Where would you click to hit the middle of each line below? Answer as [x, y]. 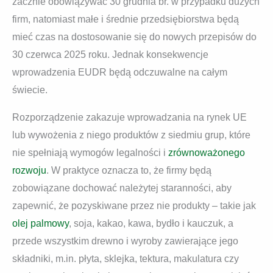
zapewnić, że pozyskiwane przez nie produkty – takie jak [134, 206]
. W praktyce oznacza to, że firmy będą [129, 171]
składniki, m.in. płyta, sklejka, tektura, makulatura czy [126, 259]
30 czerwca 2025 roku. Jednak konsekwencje [110, 55]
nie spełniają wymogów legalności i [90, 153]
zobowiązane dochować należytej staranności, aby [122, 188]
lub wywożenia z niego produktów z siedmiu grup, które [131, 135]
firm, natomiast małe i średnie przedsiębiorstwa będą [126, 19]
